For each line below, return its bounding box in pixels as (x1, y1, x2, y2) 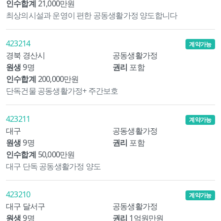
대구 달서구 (6, 201, 45, 212)
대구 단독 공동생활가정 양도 (6, 160, 101, 172)
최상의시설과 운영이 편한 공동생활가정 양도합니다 (6, 9, 178, 21)
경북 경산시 (6, 49, 45, 61)
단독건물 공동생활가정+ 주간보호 (6, 85, 118, 96)
